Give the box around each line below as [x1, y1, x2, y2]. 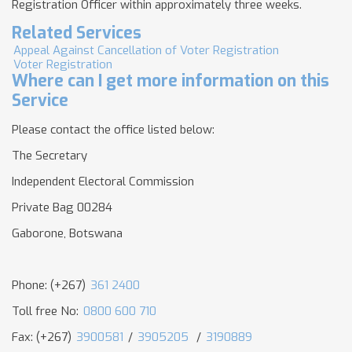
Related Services [12, 22, 141, 44]
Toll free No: [12, 303, 82, 319]
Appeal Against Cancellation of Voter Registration [13, 42, 279, 58]
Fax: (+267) [12, 329, 75, 345]
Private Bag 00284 [12, 200, 112, 215]
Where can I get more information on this [12, 70, 329, 92]
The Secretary [12, 148, 87, 163]
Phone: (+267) [12, 277, 89, 293]
